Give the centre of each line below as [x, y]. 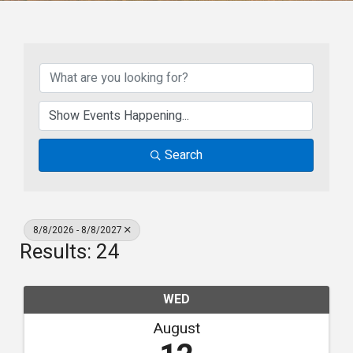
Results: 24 [70, 252]
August [176, 329]
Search [183, 155]
